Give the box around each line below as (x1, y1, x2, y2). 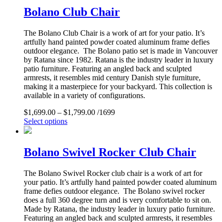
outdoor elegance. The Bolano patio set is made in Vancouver (24, 47, 218, 55)
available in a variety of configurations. (24, 91, 145, 100)
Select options (24, 117, 67, 126)
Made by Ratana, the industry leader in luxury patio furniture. (24, 205, 215, 214)
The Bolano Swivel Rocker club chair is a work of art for (24, 169, 202, 178)
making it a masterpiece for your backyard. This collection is (24, 82, 212, 91)
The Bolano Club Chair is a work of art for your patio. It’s (24, 29, 205, 38)
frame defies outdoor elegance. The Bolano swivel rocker (24, 187, 205, 196)
